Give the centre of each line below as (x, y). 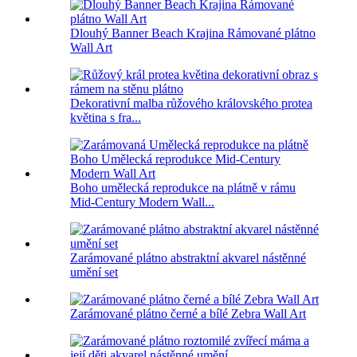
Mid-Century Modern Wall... (142, 202)
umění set (94, 273)
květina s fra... (106, 118)
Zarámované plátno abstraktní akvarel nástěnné (188, 258)
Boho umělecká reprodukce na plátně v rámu (183, 188)
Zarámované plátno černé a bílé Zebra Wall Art (188, 314)
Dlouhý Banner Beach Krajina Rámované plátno (193, 33)
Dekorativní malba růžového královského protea (191, 104)
